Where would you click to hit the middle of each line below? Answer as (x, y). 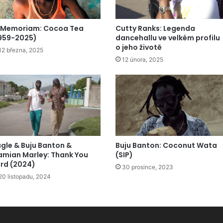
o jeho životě (139, 48)
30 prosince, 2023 (148, 167)
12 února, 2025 (143, 60)
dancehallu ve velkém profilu (168, 38)
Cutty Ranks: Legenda (156, 29)
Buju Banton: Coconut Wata (167, 146)
